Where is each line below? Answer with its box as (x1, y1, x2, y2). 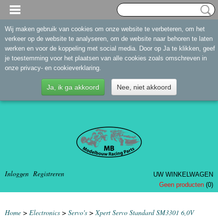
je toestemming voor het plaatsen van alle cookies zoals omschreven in (5, 54, 207, 62)
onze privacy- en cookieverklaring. (5, 64, 101, 72)
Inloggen (5, 169, 29, 178)
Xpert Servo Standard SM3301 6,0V (95, 208, 194, 217)
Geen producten (159, 181, 206, 188)
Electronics (29, 208, 60, 217)
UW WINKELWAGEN (153, 171, 213, 178)
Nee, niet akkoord (117, 83, 171, 91)
